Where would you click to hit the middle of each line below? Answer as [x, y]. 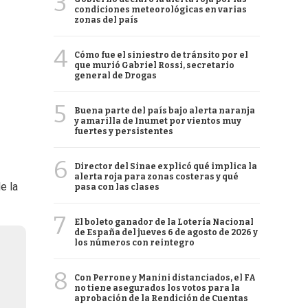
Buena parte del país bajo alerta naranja [165, 111]
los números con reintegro [134, 243]
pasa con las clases [117, 187]
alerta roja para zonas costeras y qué [156, 177]
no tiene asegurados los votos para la [157, 288]
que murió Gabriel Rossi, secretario [154, 65]
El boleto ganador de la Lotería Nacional [164, 222]
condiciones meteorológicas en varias [161, 10]
